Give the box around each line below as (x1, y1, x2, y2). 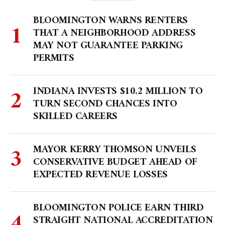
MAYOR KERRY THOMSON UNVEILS (33, 141, 196, 159)
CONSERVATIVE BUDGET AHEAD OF (33, 154, 197, 172)
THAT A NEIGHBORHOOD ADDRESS (33, 25, 196, 43)
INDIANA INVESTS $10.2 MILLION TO (33, 83, 203, 101)
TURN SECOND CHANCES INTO (33, 95, 177, 114)
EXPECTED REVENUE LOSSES (33, 166, 168, 184)
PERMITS (33, 50, 74, 68)
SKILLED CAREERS (33, 108, 118, 126)
